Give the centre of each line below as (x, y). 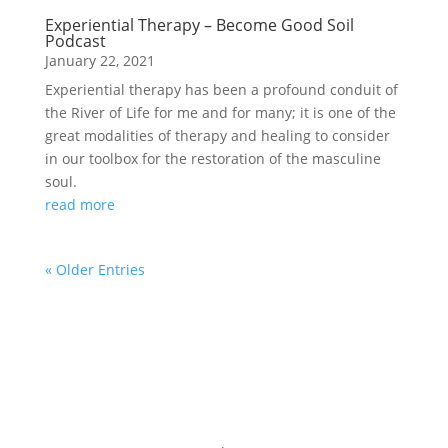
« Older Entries (94, 269)
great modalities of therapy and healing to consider (217, 135)
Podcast (75, 41)
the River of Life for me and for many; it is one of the (220, 112)
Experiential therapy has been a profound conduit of (221, 89)
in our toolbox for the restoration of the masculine (212, 158)
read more (79, 204)
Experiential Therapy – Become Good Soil (199, 25)
